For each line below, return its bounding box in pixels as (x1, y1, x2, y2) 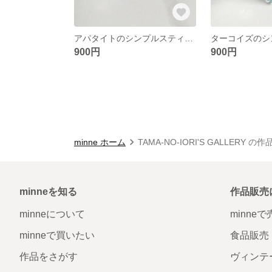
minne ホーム (74, 137, 126, 147)
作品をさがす (19, 251, 78, 262)
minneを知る (19, 186, 77, 197)
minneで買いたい (19, 229, 95, 240)
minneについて (19, 208, 85, 219)
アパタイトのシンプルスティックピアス (185, 33, 193, 43)
